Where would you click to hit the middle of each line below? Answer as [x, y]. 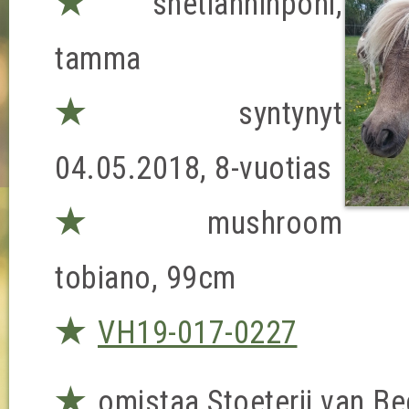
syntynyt [252, 113]
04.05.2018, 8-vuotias [194, 168]
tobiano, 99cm [146, 278]
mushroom [244, 223]
